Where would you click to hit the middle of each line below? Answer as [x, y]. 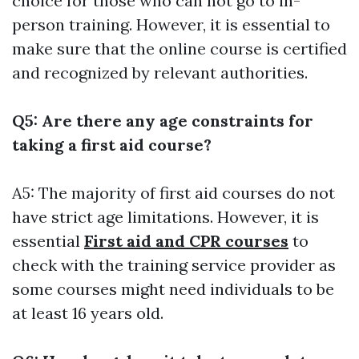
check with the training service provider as [174, 265]
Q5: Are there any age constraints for [163, 121]
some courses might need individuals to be [173, 289]
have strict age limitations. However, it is [165, 217]
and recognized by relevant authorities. [160, 73]
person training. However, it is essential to [171, 25]
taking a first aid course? [112, 145]
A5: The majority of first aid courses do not [173, 193]
